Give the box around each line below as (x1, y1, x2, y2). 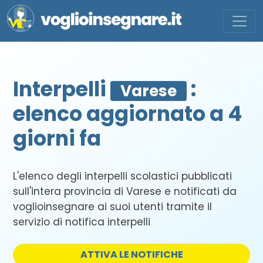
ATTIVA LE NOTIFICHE (80, 248, 183, 261)
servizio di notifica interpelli (13, 215, 150, 229)
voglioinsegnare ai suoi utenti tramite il (13, 200, 212, 214)
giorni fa (13, 124, 101, 153)
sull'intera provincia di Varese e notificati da (13, 184, 237, 198)
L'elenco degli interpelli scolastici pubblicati (13, 169, 232, 183)
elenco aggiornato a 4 (13, 99, 242, 128)
